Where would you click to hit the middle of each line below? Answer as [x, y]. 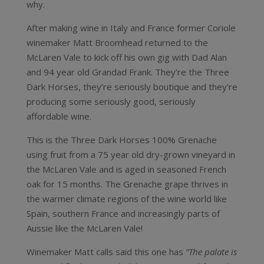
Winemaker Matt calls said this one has [106, 252]
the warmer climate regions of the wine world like [126, 199]
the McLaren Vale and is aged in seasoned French [126, 169]
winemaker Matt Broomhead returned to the [117, 42]
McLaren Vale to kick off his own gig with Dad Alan [126, 57]
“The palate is [211, 252]
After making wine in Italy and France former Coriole [131, 28]
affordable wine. [59, 116]
